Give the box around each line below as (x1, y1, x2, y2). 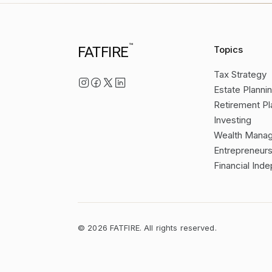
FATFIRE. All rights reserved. (107, 223, 217, 233)
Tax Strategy (214, 69, 267, 80)
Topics (214, 44, 243, 55)
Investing (214, 114, 251, 126)
